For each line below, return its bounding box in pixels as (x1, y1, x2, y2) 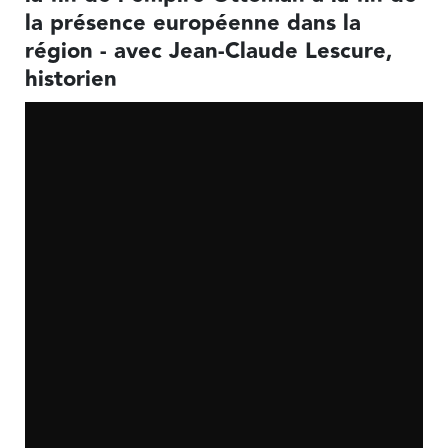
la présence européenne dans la (24, 6, 361, 42)
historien (24, 62, 117, 98)
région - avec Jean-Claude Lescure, (24, 34, 393, 70)
